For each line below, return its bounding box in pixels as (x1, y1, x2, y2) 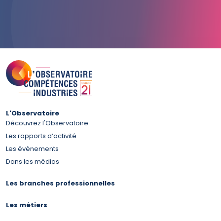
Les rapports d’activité (6, 131, 76, 141)
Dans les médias (6, 156, 59, 166)
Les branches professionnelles (6, 178, 115, 188)
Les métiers (6, 200, 47, 210)
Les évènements (6, 144, 59, 153)
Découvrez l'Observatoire (6, 118, 88, 128)
